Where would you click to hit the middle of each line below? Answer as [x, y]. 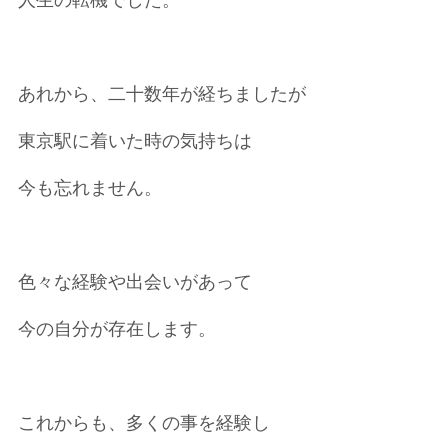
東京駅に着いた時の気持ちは [134, 141]
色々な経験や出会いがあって [134, 282]
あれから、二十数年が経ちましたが [161, 94]
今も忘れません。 [89, 188]
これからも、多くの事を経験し [143, 423]
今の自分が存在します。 [116, 329]
